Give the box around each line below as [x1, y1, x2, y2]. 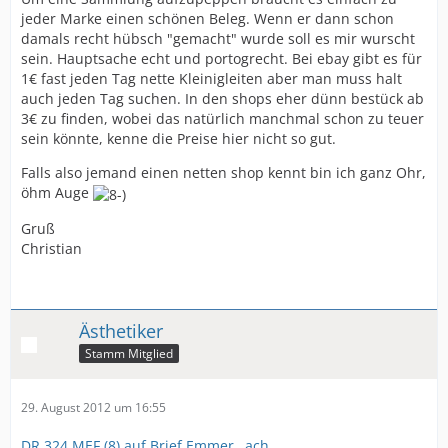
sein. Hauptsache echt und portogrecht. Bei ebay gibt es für [21, 49, 422, 69]
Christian [21, 238, 82, 258]
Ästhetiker [79, 318, 163, 343]
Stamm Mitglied [85, 345, 173, 363]
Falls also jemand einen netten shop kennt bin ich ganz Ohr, [21, 163, 426, 183]
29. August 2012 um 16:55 [21, 398, 166, 416]
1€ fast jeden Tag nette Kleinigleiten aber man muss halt [21, 69, 402, 89]
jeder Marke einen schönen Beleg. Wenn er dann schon [21, 9, 394, 29]
